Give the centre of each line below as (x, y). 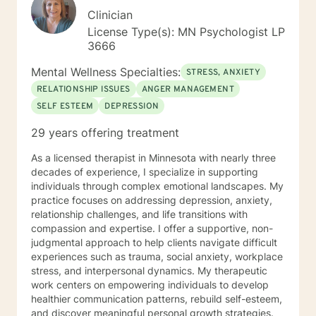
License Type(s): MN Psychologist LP (186, 32)
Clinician (110, 15)
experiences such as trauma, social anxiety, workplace (157, 256)
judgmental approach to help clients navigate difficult (154, 242)
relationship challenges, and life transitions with (139, 214)
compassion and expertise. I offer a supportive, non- (95, 228)
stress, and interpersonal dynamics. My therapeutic (149, 271)
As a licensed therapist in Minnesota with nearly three (153, 158)
